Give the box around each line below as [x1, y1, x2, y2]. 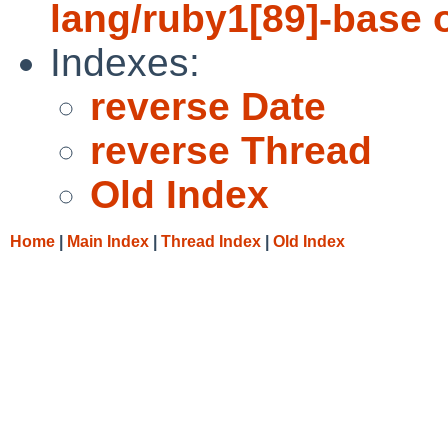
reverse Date [90, 84, 326, 128]
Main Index [67, 232, 149, 250]
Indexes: [50, 40, 200, 84]
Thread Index [161, 232, 261, 250]
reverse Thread [90, 128, 372, 172]
